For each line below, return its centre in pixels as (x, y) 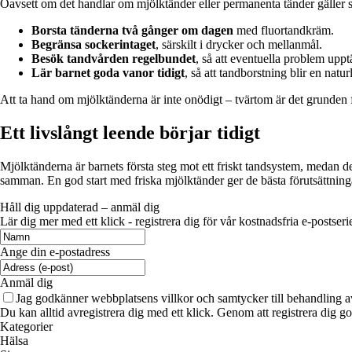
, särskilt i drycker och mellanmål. (239, 44)
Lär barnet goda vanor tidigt (108, 72)
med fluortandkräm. (284, 30)
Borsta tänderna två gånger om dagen (132, 30)
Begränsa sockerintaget (93, 44)
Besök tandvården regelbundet (114, 58)
